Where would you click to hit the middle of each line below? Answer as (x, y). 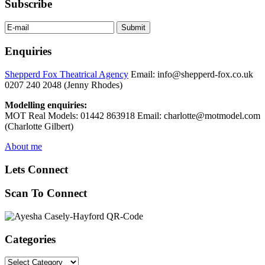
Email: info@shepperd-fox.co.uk (191, 74)
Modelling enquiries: (46, 105)
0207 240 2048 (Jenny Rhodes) (64, 85)
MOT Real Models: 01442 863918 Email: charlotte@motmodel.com (132, 115)
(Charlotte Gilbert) (39, 126)
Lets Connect (36, 169)
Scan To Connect (46, 193)
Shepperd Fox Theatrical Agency (67, 74)
